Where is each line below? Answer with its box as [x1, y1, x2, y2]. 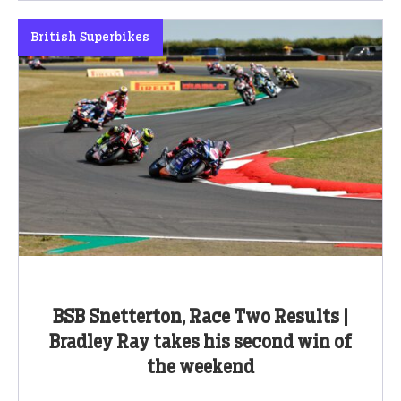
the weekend [147, 358, 254, 377]
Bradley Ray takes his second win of [49, 333, 352, 352]
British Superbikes [31, 31, 149, 45]
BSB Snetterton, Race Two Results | [53, 308, 348, 327]
